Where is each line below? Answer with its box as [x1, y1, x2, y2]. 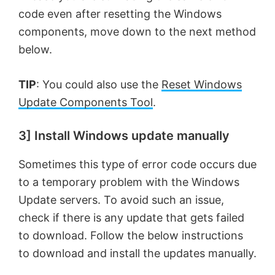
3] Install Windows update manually [18, 128, 230, 143]
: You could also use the [36, 77, 161, 91]
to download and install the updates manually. [18, 246, 257, 260]
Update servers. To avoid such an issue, [18, 193, 224, 206]
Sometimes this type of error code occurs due [18, 157, 257, 171]
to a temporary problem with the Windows [18, 175, 239, 188]
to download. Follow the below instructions [18, 228, 243, 242]
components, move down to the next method [18, 25, 256, 38]
